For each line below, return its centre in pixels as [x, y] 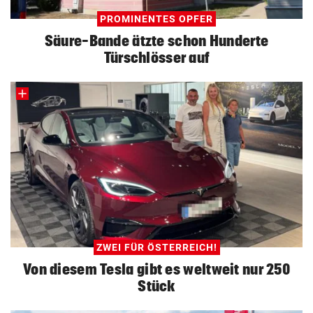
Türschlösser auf [156, 58]
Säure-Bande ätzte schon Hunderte [156, 41]
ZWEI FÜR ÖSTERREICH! [156, 247]
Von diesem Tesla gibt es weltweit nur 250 [156, 269]
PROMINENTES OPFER [156, 19]
